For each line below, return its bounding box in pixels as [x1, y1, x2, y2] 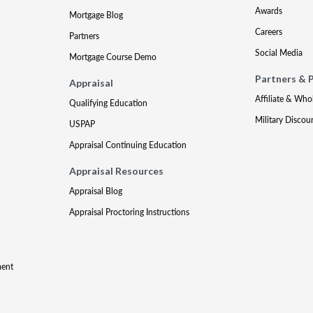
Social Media [254, 47, 303, 59]
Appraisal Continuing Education [69, 139, 187, 151]
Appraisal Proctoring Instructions [69, 206, 190, 218]
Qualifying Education [69, 97, 148, 109]
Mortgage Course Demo [69, 51, 157, 63]
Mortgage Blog [69, 9, 124, 21]
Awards [254, 5, 282, 17]
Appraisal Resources [69, 165, 164, 177]
